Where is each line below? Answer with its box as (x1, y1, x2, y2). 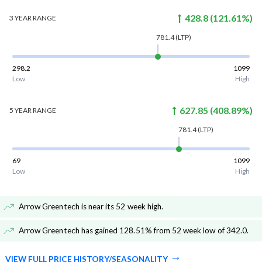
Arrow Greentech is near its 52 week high (19, 202, 161, 212)
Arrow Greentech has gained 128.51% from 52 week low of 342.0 (19, 226, 247, 236)
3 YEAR (9, 13, 32, 23)
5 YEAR (9, 106, 32, 115)
